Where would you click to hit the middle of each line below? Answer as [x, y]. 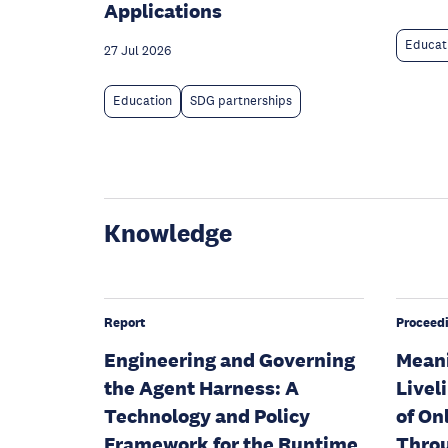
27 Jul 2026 [137, 50]
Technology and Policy [207, 415]
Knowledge [168, 232]
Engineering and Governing [229, 359]
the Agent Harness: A [201, 387]
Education [142, 100]
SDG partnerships [241, 100]
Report [124, 322]
